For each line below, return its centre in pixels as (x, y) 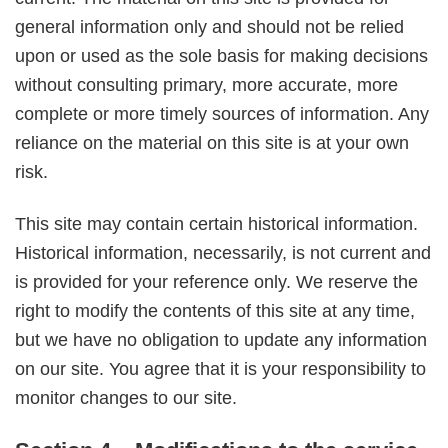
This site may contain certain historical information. (216, 224)
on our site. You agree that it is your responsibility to (220, 369)
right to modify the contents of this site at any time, (215, 311)
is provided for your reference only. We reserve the (216, 282)
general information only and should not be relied (209, 26)
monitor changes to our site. (126, 398)
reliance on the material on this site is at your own (212, 142)
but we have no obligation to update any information (221, 340)
